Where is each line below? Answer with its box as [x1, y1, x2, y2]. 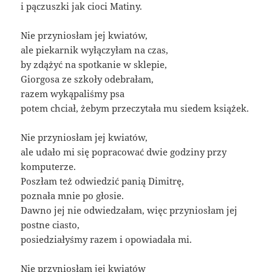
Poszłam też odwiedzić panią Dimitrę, [21, 175, 185, 188]
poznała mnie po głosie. [21, 189, 124, 202]
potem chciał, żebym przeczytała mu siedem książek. [21, 102, 250, 115]
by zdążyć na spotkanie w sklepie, [21, 58, 168, 71]
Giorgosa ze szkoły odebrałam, [21, 73, 154, 86]
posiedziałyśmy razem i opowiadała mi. [21, 233, 192, 246]
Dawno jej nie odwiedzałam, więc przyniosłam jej [21, 204, 238, 217]
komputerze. [21, 160, 76, 173]
